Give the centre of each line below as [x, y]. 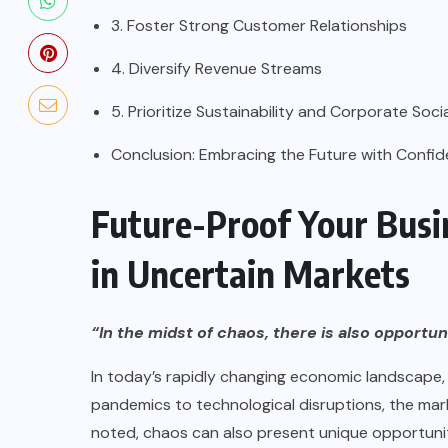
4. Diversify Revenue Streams [216, 68]
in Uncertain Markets [250, 273]
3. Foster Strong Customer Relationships [259, 25]
